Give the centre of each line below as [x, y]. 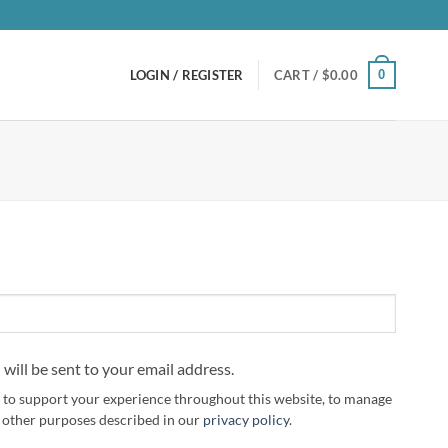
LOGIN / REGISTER [186, 75]
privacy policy [246, 420]
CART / [297, 75]
